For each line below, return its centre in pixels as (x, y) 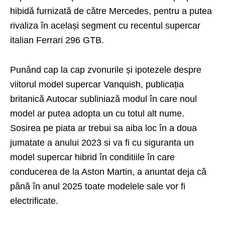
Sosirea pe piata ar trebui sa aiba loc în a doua (103, 128)
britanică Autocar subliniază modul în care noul (103, 99)
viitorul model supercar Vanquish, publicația (97, 84)
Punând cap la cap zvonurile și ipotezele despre (106, 70)
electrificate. (34, 201)
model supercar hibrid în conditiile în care (92, 157)
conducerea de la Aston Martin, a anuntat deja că (108, 172)
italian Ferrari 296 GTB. (57, 40)
